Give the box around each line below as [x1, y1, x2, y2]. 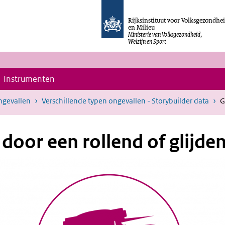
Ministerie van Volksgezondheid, [128, 30, 203, 39]
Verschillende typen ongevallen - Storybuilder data [42, 96, 209, 105]
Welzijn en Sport [128, 37, 167, 46]
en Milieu [128, 23, 155, 32]
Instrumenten [4, 73, 55, 84]
